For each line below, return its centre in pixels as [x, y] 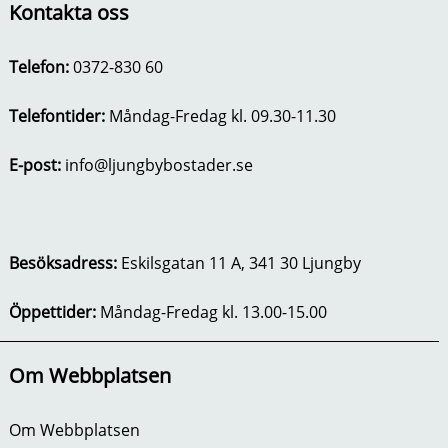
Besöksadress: [64, 263]
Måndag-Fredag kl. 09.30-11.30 [222, 116]
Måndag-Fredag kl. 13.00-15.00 [211, 312]
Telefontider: [58, 116]
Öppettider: [52, 312]
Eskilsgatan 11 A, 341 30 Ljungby [240, 263]
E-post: [36, 165]
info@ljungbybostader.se [158, 165]
